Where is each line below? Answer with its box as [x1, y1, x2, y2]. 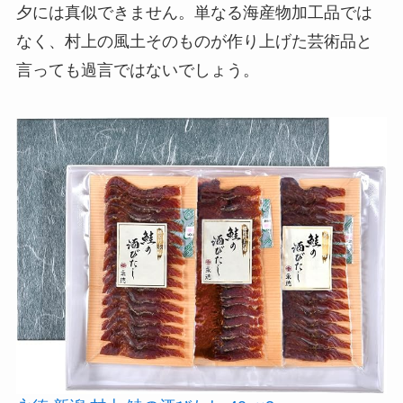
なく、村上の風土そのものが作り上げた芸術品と [15, 32, 372, 51]
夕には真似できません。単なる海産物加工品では [15, 4, 372, 22]
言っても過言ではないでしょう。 [15, 61, 259, 80]
